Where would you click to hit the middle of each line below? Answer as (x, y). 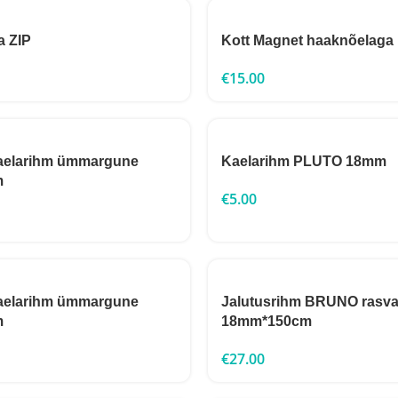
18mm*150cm (267, 321)
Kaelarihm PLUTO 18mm (304, 161)
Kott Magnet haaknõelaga (307, 40)
